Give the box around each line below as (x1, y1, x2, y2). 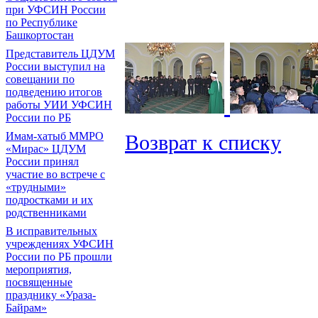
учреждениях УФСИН (6, 238, 114, 250)
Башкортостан (6, 29, 74, 41)
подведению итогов (6, 86, 102, 98)
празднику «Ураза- (6, 289, 96, 301)
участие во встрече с (6, 168, 105, 180)
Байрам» (6, 302, 47, 314)
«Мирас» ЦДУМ (6, 143, 86, 155)
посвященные (6, 276, 72, 288)
